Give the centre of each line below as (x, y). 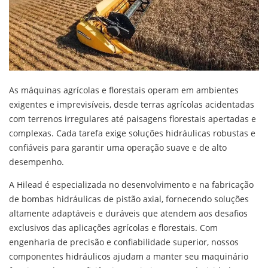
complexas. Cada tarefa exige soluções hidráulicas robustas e (132, 133)
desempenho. (36, 162)
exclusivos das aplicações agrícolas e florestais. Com (113, 227)
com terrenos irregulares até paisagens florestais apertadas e (133, 118)
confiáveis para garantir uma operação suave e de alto (118, 147)
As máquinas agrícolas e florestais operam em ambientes (124, 90)
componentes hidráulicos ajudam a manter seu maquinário (129, 256)
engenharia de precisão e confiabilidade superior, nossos (124, 242)
